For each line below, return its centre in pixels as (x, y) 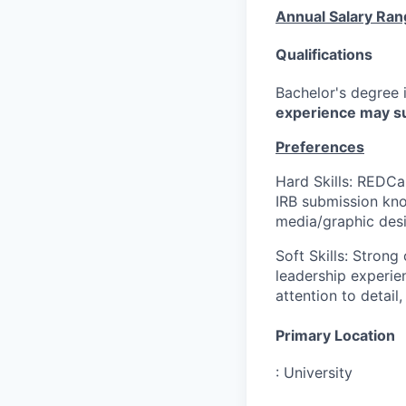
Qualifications (324, 54)
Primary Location (335, 335)
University (318, 373)
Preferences (320, 146)
